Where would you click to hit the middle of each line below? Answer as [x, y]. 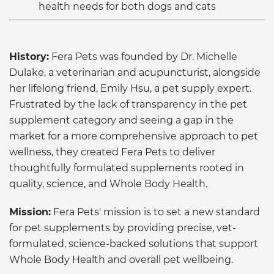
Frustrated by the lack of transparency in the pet [128, 104]
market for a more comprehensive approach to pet [134, 136]
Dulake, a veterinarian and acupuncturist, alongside [135, 72]
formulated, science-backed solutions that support [134, 243]
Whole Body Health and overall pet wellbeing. [121, 259]
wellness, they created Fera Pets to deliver [112, 152]
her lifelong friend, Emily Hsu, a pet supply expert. [130, 88]
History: [29, 56]
